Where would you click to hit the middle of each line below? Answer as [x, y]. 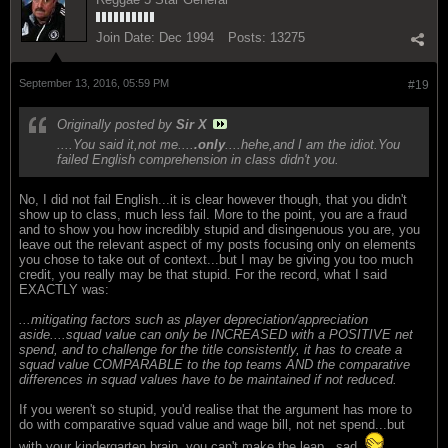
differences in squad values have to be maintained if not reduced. [208, 379]
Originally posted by [116, 124]
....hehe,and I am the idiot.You [312, 144]
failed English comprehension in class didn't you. [198, 159]
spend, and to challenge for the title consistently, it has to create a [210, 349]
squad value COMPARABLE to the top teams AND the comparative [214, 364]
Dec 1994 [186, 37]
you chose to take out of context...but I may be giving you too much [216, 259]
